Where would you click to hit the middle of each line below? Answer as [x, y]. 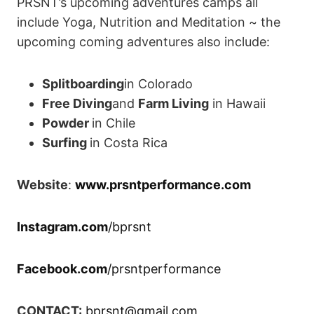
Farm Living [173, 103]
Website [42, 184]
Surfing [66, 142]
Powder [67, 123]
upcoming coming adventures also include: [143, 41]
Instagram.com [62, 226]
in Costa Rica [129, 142]
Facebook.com [62, 268]
